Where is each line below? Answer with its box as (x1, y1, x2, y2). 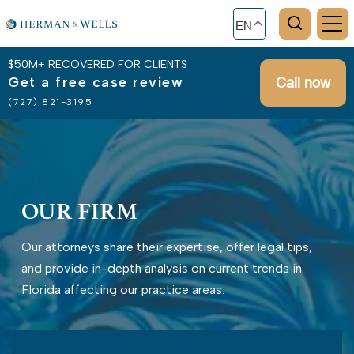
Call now (276, 75, 330, 91)
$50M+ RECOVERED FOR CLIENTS (8, 58, 187, 71)
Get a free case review (8, 73, 183, 91)
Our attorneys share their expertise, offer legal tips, (21, 239, 312, 254)
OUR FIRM (21, 198, 137, 224)
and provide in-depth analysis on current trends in (21, 261, 302, 276)
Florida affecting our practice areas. (21, 282, 224, 297)
